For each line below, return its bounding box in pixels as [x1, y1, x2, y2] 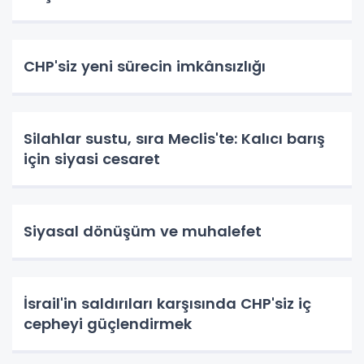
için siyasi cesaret [24, 149, 160, 170]
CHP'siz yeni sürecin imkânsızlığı [24, 56, 266, 77]
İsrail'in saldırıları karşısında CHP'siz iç [24, 293, 311, 314]
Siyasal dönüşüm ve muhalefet [24, 221, 262, 242]
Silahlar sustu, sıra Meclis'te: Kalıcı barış [24, 128, 325, 149]
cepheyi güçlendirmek [24, 314, 192, 335]
